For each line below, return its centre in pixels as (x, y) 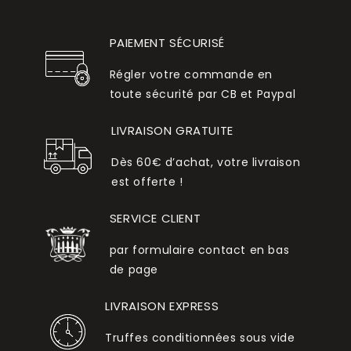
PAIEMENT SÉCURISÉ (167, 43)
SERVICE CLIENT (155, 219)
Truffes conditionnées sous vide (200, 338)
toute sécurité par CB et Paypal (203, 94)
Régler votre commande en (191, 75)
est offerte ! (147, 182)
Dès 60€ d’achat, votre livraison (206, 163)
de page (134, 270)
